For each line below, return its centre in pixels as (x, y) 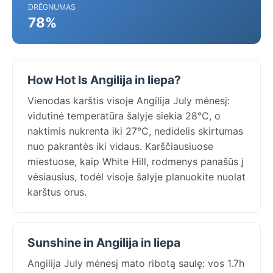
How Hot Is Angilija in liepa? (104, 80)
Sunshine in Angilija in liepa (104, 242)
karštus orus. (57, 192)
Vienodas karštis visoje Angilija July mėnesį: (129, 100)
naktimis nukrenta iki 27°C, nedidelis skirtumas (135, 131)
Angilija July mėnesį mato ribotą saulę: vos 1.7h (136, 263)
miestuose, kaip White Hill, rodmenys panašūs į (136, 161)
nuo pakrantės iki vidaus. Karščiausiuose (120, 146)
